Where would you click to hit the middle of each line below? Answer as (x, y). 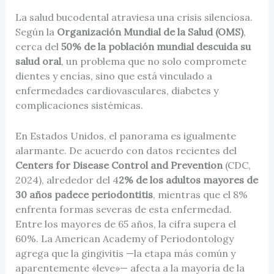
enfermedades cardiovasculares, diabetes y (117, 91)
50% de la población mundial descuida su (156, 47)
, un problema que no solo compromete (154, 61)
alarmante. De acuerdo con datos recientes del (126, 151)
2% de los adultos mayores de (188, 180)
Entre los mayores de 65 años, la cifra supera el (125, 224)
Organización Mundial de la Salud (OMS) (150, 32)
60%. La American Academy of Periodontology (124, 239)
